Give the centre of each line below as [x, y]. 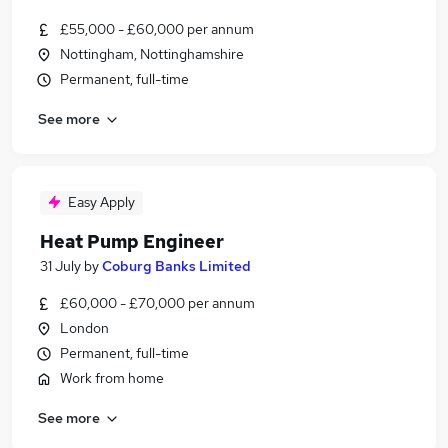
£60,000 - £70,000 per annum [157, 303]
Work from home [112, 378]
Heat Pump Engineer [132, 241]
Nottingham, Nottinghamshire [152, 54]
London [84, 328]
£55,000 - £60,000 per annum [157, 29]
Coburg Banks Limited [176, 266]
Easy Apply [101, 202]
